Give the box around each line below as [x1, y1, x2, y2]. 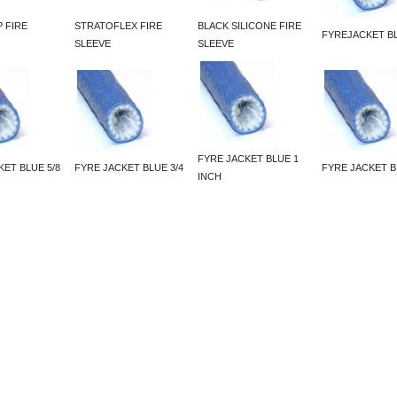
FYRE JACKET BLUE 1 [198, 153, 299, 165]
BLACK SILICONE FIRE [198, 20, 301, 32]
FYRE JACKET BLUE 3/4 [74, 162, 183, 174]
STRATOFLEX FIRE [74, 20, 162, 32]
